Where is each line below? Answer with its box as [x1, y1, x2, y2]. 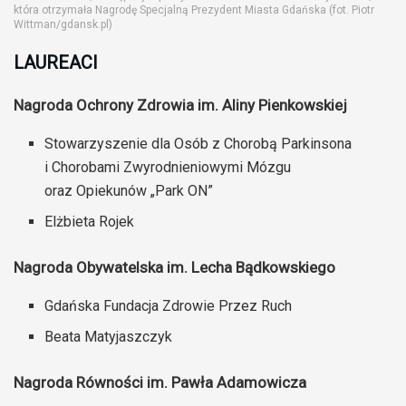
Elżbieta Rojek [44, 212, 135, 230]
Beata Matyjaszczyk [44, 327, 173, 345]
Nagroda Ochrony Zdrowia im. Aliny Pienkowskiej [14, 95, 347, 114]
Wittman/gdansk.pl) [14, 17, 112, 31]
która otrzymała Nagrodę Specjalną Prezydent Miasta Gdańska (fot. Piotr [14, 3, 374, 16]
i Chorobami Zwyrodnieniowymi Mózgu [44, 158, 292, 176]
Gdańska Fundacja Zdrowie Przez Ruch [44, 296, 293, 314]
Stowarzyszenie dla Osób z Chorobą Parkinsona [44, 134, 353, 152]
